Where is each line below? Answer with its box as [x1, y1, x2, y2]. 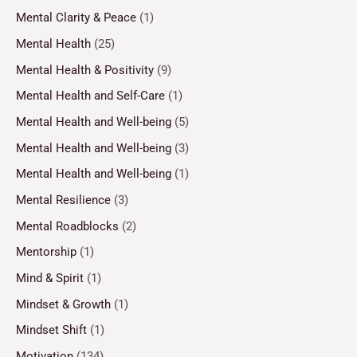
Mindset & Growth [16, 296, 111, 312]
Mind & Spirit [16, 270, 84, 285]
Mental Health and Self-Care [16, 88, 165, 104]
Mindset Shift [16, 323, 87, 338]
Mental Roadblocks [16, 218, 119, 233]
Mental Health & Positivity [16, 62, 154, 77]
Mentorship [16, 245, 76, 260]
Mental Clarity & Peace [16, 10, 136, 25]
